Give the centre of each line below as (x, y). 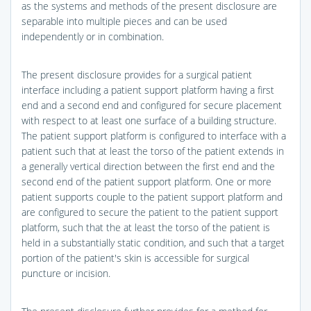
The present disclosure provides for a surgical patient (137, 74)
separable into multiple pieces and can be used (124, 21)
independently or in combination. (93, 36)
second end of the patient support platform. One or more (146, 181)
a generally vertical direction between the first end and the (148, 166)
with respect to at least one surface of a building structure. (149, 120)
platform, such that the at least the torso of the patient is (146, 227)
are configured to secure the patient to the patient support (150, 212)
